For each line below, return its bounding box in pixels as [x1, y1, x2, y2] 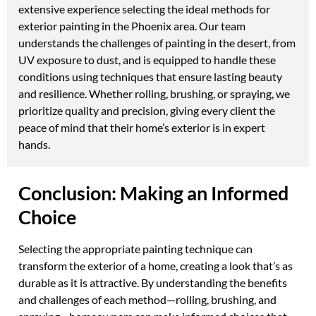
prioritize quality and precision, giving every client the [18, 104, 275, 118]
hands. [18, 138, 50, 152]
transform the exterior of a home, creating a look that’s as [18, 259, 293, 273]
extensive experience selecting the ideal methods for [18, 2, 270, 16]
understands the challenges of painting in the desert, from [18, 36, 296, 50]
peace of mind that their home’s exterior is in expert [18, 121, 265, 135]
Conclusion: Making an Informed [18, 181, 288, 205]
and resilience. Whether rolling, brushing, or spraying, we [18, 87, 290, 101]
